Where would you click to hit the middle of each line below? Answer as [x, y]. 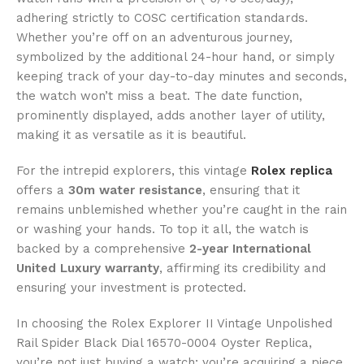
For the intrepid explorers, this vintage [134, 171]
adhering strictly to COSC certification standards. [162, 18]
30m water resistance [135, 191]
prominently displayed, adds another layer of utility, [171, 116]
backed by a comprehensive [103, 249]
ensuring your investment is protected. [131, 288]
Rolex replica [292, 171]
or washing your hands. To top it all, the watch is [162, 230]
